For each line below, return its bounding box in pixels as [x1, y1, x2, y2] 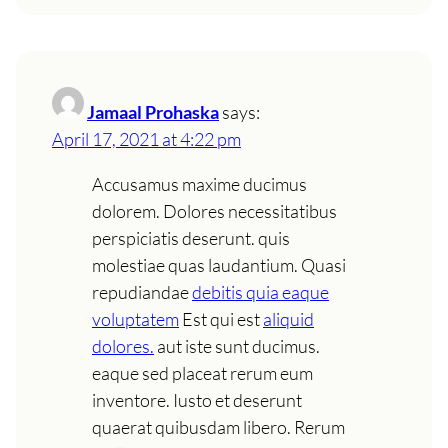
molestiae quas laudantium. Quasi [92, 253, 346, 276]
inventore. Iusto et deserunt [92, 388, 302, 411]
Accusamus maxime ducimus [92, 172, 307, 195]
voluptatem [92, 307, 179, 330]
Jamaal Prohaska [87, 100, 219, 123]
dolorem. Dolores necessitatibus [92, 199, 337, 222]
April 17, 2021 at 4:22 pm [52, 127, 241, 150]
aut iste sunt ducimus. [154, 334, 320, 357]
